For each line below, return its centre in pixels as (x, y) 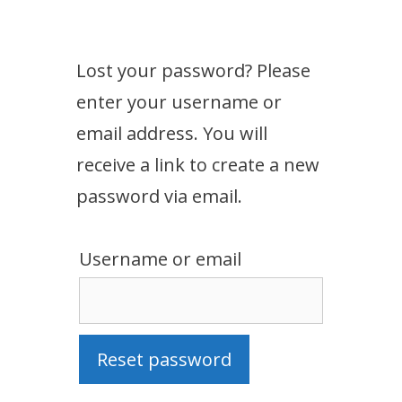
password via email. (159, 196)
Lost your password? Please (193, 70)
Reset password (164, 359)
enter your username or (179, 102)
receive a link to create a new (198, 165)
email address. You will (172, 133)
